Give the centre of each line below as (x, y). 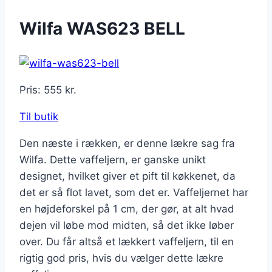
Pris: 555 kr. (48, 90)
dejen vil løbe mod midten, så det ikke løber (127, 226)
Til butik (39, 117)
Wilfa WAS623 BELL (102, 28)
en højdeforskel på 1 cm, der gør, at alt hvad (127, 209)
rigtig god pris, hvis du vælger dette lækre (121, 258)
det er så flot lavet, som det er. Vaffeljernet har (134, 193)
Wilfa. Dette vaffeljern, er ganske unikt (113, 160)
